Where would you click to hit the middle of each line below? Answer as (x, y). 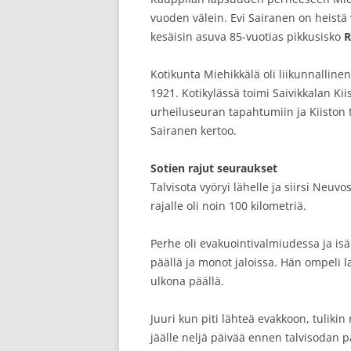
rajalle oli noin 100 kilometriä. (228, 206)
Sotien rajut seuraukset (214, 168)
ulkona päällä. (187, 281)
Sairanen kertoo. (194, 130)
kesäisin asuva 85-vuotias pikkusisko (247, 36)
